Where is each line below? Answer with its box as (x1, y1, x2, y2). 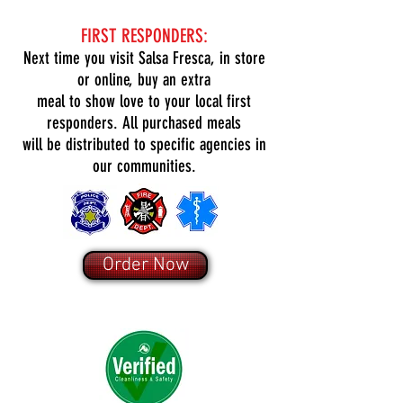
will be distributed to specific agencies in (22, 134, 266, 155)
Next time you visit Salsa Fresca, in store (22, 48, 265, 68)
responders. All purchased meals (47, 112, 241, 133)
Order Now (102, 254, 189, 276)
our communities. (92, 156, 196, 176)
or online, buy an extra (77, 69, 210, 90)
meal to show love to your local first (37, 91, 251, 112)
